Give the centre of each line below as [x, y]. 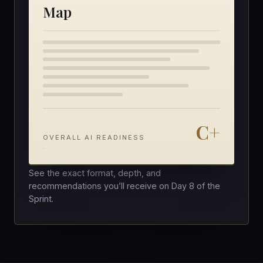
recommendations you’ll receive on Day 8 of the [124, 186]
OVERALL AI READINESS [94, 138]
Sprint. [41, 199]
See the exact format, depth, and [95, 173]
